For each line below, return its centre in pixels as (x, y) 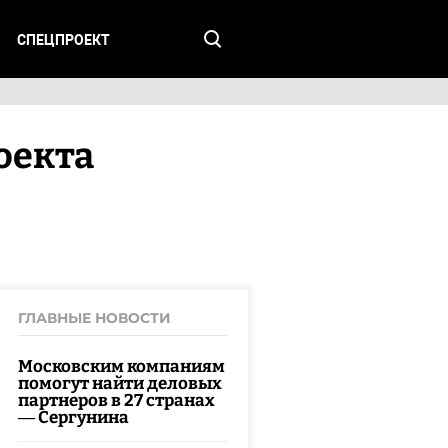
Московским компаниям (122, 366)
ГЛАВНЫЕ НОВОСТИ (95, 318)
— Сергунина (74, 417)
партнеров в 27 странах (117, 400)
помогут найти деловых (120, 383)
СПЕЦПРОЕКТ (63, 40)
